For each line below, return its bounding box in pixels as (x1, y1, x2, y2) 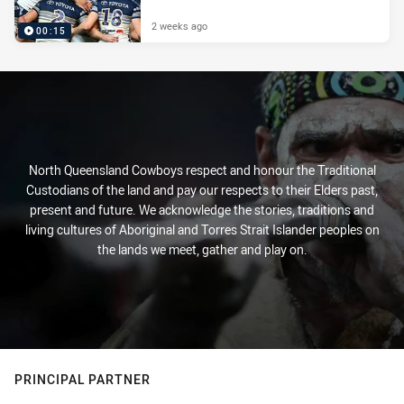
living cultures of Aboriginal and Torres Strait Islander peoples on (24, 221, 380, 239)
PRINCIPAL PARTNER (14, 371, 151, 389)
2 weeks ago (151, 19, 207, 33)
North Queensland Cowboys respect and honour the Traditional (28, 161, 376, 179)
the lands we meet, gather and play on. (96, 241, 308, 259)
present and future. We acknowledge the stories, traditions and (30, 201, 374, 219)
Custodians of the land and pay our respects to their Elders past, (26, 181, 378, 199)
